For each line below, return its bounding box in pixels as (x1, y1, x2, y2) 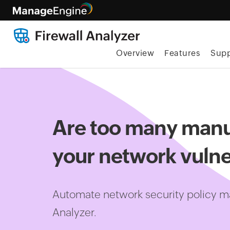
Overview (116, 48, 155, 58)
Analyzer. (52, 206, 96, 219)
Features (164, 48, 201, 58)
